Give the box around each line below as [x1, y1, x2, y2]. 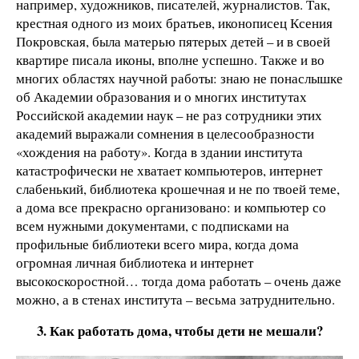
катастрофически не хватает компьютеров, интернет [16, 160, 322, 179]
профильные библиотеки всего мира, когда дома [16, 234, 299, 253]
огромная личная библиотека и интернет [16, 252, 253, 272]
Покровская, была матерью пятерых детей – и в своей [16, 31, 330, 50]
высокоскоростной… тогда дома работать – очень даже [16, 271, 341, 290]
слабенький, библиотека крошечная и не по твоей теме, [16, 179, 340, 198]
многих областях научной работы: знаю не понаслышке [16, 68, 343, 87]
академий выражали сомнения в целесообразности [16, 123, 314, 143]
